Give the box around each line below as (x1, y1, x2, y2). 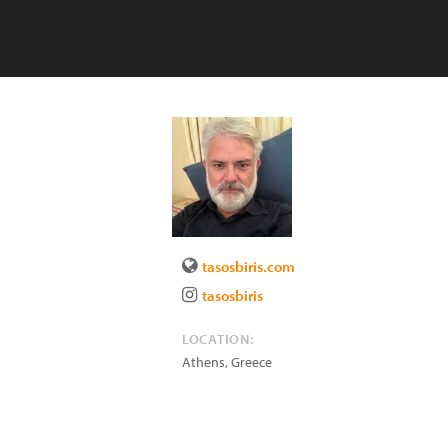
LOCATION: (182, 330, 254, 348)
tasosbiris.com (202, 257, 295, 276)
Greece (231, 353, 272, 371)
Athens (182, 353, 225, 371)
